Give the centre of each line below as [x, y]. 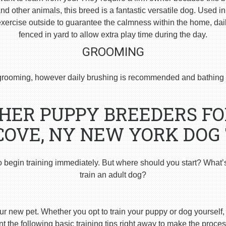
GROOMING [113, 52]
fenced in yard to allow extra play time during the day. [113, 35]
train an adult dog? [113, 175]
